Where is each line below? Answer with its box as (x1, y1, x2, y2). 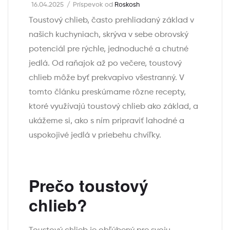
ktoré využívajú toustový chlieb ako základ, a (29, 102, 198, 111)
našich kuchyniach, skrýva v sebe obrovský (29, 30, 188, 39)
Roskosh (113, 1, 140, 8)
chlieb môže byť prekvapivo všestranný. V (29, 73, 184, 82)
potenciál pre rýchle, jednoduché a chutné (29, 45, 188, 53)
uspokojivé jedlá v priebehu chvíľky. (29, 131, 161, 140)
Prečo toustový (29, 173, 148, 197)
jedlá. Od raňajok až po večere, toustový (29, 59, 182, 68)
